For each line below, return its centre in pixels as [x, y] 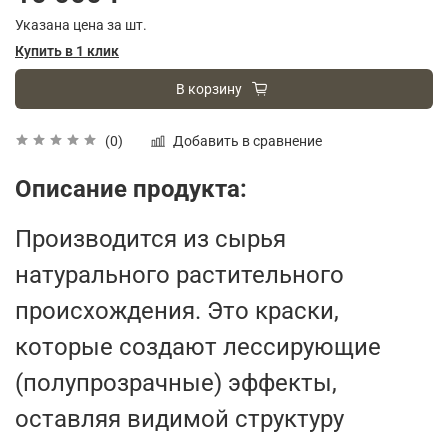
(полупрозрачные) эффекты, [176, 382]
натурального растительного [179, 274]
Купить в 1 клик [67, 50]
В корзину [208, 88]
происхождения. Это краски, [177, 310]
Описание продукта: [131, 188]
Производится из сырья [150, 238]
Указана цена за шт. [81, 24]
